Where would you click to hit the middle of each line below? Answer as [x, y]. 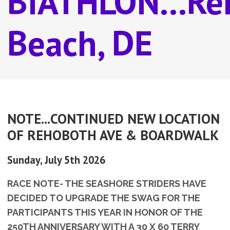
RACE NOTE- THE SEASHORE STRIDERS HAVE [107, 183]
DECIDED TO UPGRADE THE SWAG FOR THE [103, 198]
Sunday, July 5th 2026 [56, 160]
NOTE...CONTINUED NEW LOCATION [113, 119]
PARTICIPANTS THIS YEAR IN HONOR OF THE [105, 212]
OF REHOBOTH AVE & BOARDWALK [113, 135]
